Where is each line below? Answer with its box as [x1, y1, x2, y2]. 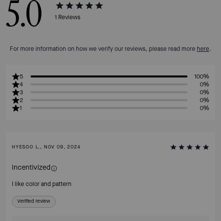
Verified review [17, 198, 50, 205]
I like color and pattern [12, 180, 72, 188]
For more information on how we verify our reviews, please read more [10, 45, 197, 53]
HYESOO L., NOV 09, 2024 [12, 144, 80, 150]
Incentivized [12, 163, 50, 173]
